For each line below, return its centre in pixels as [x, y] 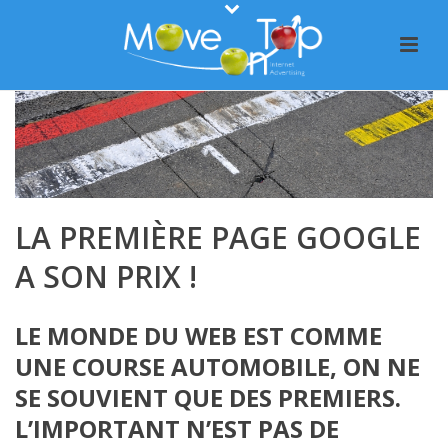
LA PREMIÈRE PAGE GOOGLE [218, 237]
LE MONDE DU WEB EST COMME [198, 335]
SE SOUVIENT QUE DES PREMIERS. [208, 397]
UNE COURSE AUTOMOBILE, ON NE [217, 366]
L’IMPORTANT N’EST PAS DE [177, 428]
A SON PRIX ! [106, 276]
